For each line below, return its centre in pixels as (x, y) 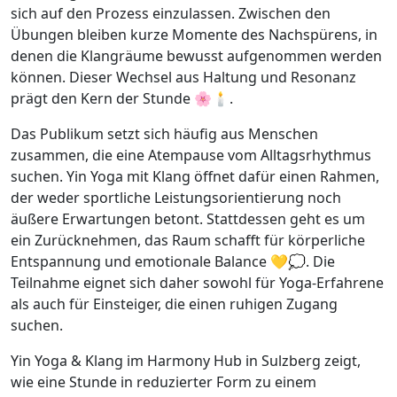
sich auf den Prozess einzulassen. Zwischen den (171, 14)
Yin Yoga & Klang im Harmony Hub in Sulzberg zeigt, (186, 361)
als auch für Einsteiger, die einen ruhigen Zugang (174, 304)
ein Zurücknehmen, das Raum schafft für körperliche (188, 241)
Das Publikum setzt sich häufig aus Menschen (164, 134)
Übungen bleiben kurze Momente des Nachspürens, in (194, 35)
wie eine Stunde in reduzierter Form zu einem (163, 382)
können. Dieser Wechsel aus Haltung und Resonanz (183, 78)
